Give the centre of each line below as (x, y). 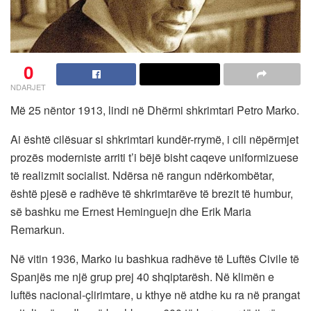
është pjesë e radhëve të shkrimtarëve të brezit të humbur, (152, 194)
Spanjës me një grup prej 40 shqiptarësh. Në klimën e (142, 277)
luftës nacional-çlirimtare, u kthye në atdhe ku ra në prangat (155, 295)
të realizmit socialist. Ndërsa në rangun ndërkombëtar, (142, 176)
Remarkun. (37, 230)
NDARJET (28, 87)
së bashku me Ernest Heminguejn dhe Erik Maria (131, 212)
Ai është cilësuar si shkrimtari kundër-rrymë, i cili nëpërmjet (154, 140)
